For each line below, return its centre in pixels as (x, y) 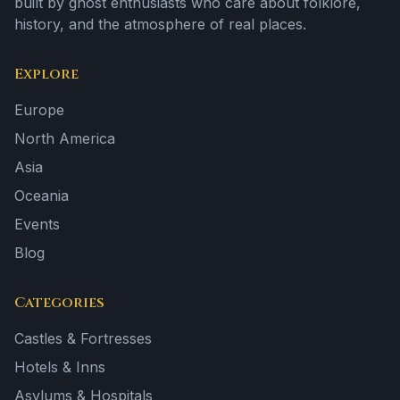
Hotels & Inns (60, 367)
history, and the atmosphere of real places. (160, 24)
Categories (59, 303)
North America (65, 138)
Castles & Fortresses (83, 338)
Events (37, 224)
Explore (46, 74)
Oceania (42, 196)
